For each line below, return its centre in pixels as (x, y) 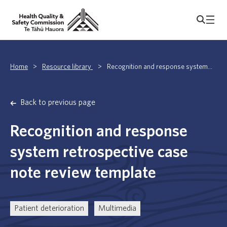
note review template (83, 173)
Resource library (67, 67)
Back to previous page (58, 103)
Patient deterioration (49, 209)
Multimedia (117, 209)
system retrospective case (99, 152)
